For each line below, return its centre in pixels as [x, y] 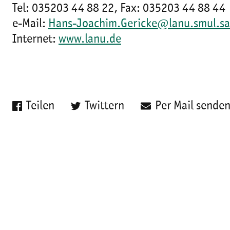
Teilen [41, 106]
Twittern [105, 106]
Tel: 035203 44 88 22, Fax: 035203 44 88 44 [119, 8]
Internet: [35, 39]
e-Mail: [30, 24]
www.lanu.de [90, 39]
